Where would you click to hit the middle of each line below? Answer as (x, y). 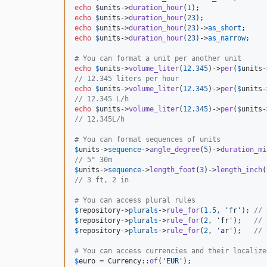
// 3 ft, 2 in (102, 180)
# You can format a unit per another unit (158, 59)
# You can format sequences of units (148, 140)
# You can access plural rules (135, 201)
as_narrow (227, 38)
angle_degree (175, 150)
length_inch (239, 170)
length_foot (173, 170)
